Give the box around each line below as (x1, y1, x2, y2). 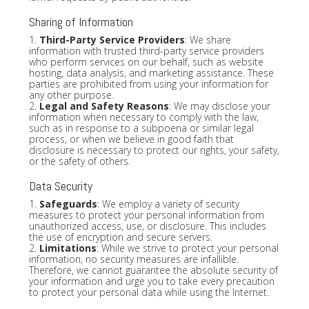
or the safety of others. (28, 154, 130, 168)
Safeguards (39, 197, 97, 210)
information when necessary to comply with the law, (28, 110, 259, 123)
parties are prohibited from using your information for (28, 77, 268, 90)
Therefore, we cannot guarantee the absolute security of (28, 263, 278, 277)
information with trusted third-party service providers (28, 43, 264, 57)
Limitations (39, 241, 97, 255)
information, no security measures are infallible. (28, 252, 239, 266)
